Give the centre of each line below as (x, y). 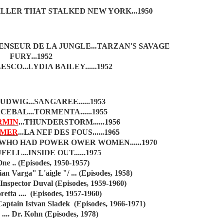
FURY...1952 (31, 56)
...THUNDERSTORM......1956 (69, 122)
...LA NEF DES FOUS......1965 (69, 132)
